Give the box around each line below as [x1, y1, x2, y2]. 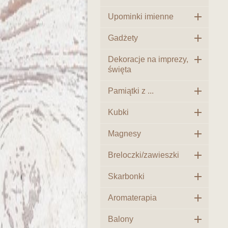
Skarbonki [108, 172, 145, 181]
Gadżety [108, 34, 138, 42]
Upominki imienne [108, 12, 174, 21]
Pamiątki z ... [108, 87, 154, 95]
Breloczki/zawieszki [108, 151, 179, 159]
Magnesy [108, 129, 141, 138]
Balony [108, 215, 133, 223]
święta [108, 65, 131, 74]
